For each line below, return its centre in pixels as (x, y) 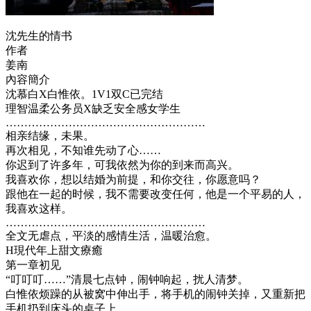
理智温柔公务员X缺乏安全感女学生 (93, 108)
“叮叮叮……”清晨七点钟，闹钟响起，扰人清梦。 (127, 279)
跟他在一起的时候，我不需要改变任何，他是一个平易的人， (155, 194)
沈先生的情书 (39, 35)
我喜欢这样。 (39, 208)
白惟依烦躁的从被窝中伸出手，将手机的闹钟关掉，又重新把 (155, 294)
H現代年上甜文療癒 (54, 250)
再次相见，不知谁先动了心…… (83, 150)
